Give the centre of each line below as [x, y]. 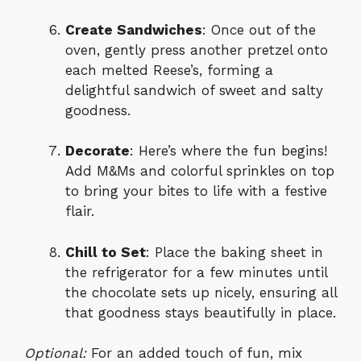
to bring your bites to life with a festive [196, 191]
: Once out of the [259, 29]
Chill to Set [106, 252]
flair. [80, 212]
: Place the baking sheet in [234, 252]
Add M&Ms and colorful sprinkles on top [200, 171]
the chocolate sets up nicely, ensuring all [201, 292]
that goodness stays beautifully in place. [201, 312]
